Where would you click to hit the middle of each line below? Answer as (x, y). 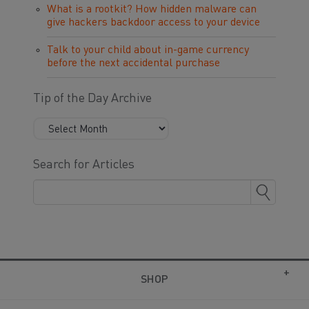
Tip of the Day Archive (92, 99)
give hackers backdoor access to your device (153, 23)
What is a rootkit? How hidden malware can (152, 10)
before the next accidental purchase (133, 63)
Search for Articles (84, 165)
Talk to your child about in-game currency (148, 50)
